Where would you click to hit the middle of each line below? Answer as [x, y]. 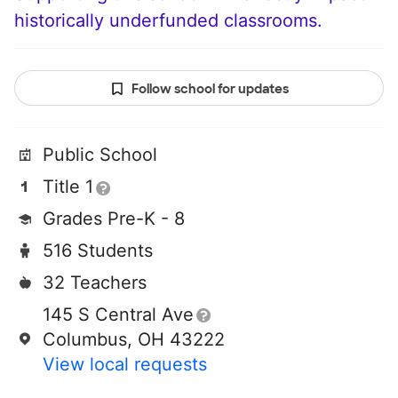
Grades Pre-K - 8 [114, 219]
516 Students [98, 251]
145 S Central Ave [118, 315]
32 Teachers [95, 283]
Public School [100, 155]
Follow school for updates [210, 89]
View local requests [125, 365]
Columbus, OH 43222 [134, 340]
